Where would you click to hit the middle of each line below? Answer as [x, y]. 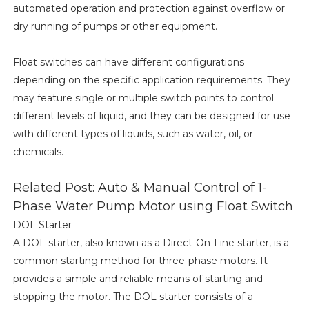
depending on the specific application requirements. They [151, 80]
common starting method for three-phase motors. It [140, 261]
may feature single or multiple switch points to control [143, 98]
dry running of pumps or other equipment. [115, 27]
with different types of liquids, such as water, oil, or [133, 134]
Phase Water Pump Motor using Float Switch [153, 207]
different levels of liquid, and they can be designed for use [151, 116]
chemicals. [38, 152]
